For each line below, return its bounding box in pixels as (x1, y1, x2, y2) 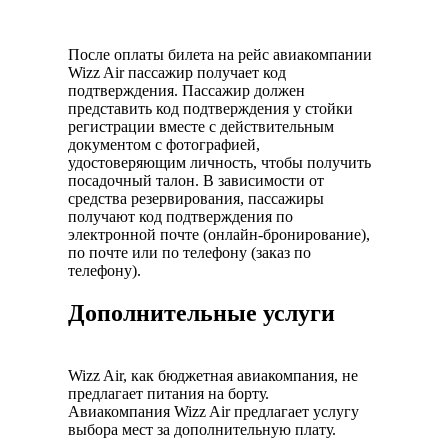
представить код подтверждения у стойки (68, 100, 353, 118)
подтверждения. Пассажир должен (68, 82, 305, 100)
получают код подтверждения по (68, 208, 293, 226)
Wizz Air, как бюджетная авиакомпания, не (68, 367, 358, 384)
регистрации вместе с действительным (68, 118, 334, 136)
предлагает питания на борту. (68, 385, 269, 402)
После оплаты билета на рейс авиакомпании (68, 46, 372, 64)
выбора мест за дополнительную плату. (68, 421, 336, 438)
